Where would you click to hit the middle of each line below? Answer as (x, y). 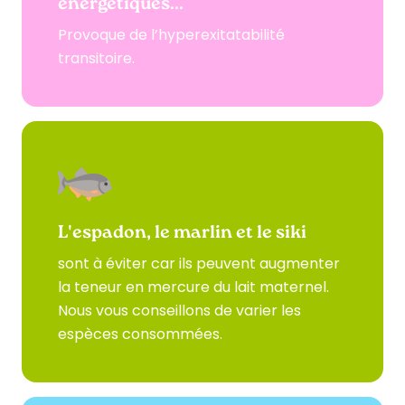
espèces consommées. (140, 334)
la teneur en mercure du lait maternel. (195, 287)
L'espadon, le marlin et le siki (182, 233)
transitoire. (96, 58)
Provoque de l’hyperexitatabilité (171, 35)
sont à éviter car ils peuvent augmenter (199, 264)
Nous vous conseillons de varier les (179, 311)
